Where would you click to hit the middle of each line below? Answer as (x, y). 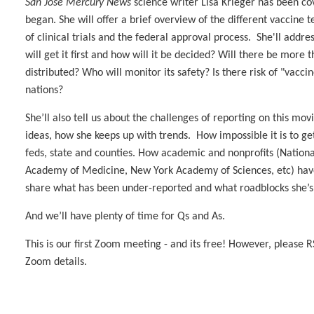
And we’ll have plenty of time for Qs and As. (125, 217)
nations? (46, 90)
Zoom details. (56, 262)
